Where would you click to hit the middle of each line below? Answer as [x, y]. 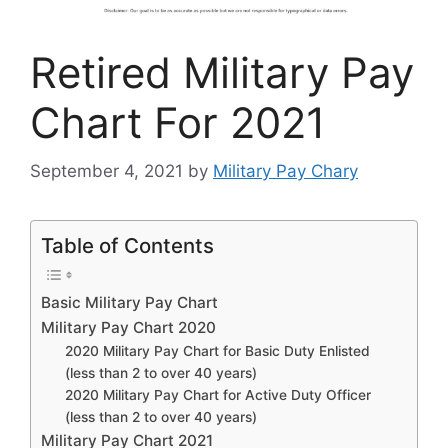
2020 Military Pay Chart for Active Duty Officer [218, 395]
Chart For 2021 [178, 122]
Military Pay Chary [285, 171]
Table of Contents [127, 246]
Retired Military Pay [222, 72]
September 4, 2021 [106, 171]
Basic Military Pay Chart [129, 303]
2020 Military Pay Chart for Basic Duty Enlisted [218, 351]
